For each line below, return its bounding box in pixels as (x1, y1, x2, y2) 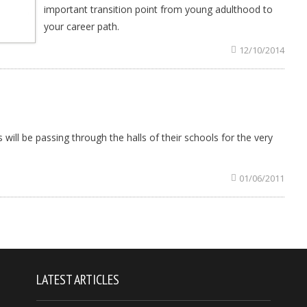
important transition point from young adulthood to (44, 3, 273, 16)
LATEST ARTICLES (36, 271, 119, 288)
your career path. (44, 20, 119, 33)
